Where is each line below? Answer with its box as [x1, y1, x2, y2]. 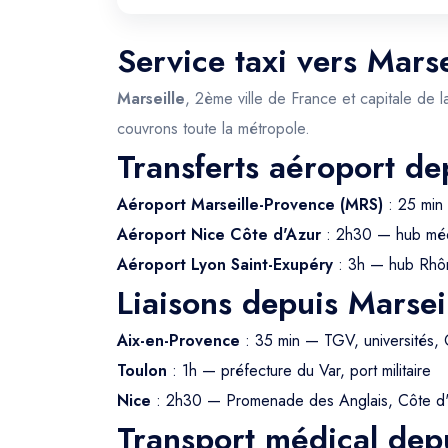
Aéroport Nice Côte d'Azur [117, 223, 321, 246]
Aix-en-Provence [117, 329, 240, 352]
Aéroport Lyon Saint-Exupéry [117, 253, 333, 276]
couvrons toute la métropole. [117, 117, 310, 140]
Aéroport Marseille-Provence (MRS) [117, 193, 383, 216]
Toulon [117, 359, 167, 382]
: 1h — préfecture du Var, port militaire [167, 359, 431, 382]
